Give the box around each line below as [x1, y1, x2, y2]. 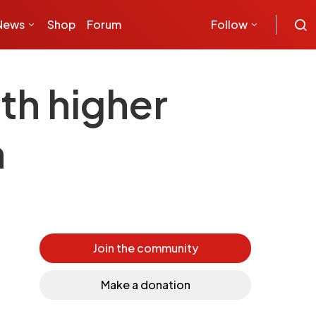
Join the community [92, 241, 198, 255]
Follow [211, 17, 248, 32]
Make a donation [100, 277, 190, 292]
